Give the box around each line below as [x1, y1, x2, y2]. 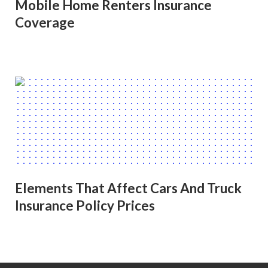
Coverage [15, 14, 75, 31]
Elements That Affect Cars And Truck [15, 179, 242, 196]
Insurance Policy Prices [15, 197, 155, 214]
